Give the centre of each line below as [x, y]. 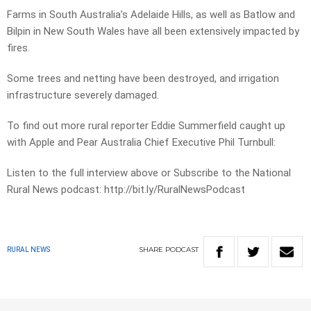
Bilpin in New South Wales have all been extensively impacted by [153, 32]
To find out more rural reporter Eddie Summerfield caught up [146, 126]
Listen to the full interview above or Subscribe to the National [149, 173]
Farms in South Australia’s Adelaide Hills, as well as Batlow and [151, 15]
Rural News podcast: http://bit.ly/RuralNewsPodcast [126, 190]
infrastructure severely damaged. [83, 95]
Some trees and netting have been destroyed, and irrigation [143, 79]
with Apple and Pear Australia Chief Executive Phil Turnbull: [141, 143]
